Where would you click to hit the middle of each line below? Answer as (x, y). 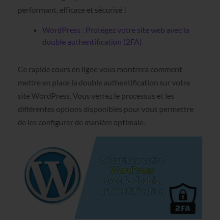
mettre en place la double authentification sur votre (104, 82)
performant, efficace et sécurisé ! (72, 10)
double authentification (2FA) (92, 42)
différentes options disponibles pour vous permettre (105, 109)
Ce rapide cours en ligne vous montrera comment (100, 69)
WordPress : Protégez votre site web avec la (115, 30)
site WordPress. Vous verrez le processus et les (96, 96)
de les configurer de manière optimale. (81, 122)
